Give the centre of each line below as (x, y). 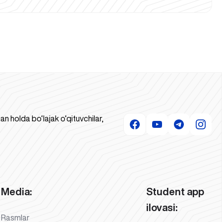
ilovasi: (162, 207)
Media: (17, 191)
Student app (175, 191)
